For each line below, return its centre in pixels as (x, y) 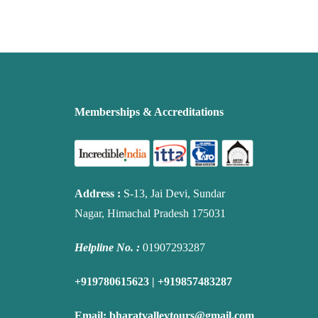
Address (94, 193)
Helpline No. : (108, 247)
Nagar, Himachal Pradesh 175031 (150, 213)
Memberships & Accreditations (149, 112)
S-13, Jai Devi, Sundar (172, 193)
